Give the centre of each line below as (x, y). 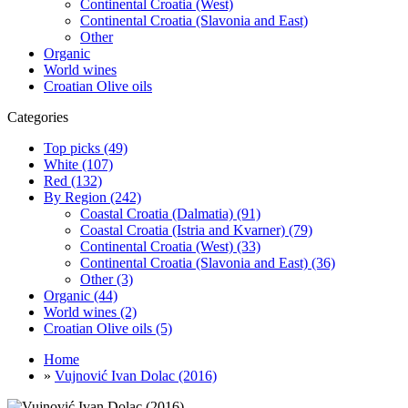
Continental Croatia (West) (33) (170, 246)
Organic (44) (81, 295)
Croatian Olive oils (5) (108, 328)
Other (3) (107, 279)
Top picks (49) (86, 148)
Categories (38, 117)
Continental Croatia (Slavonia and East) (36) (208, 262)
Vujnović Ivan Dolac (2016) (136, 375)
